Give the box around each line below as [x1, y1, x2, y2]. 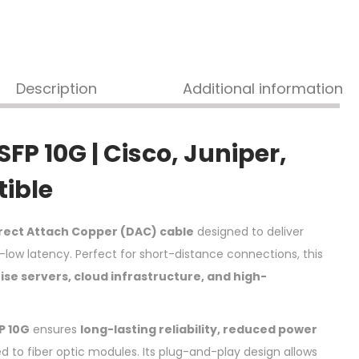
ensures [30, 321, 80, 337]
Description [15, 79, 97, 99]
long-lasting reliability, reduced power [80, 321, 317, 337]
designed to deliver [194, 223, 304, 240]
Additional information [183, 79, 344, 99]
